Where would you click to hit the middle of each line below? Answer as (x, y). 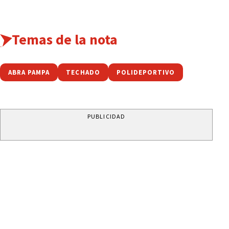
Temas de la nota (64, 40)
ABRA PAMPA (29, 73)
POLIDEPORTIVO (146, 73)
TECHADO (83, 73)
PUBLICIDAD (106, 117)
